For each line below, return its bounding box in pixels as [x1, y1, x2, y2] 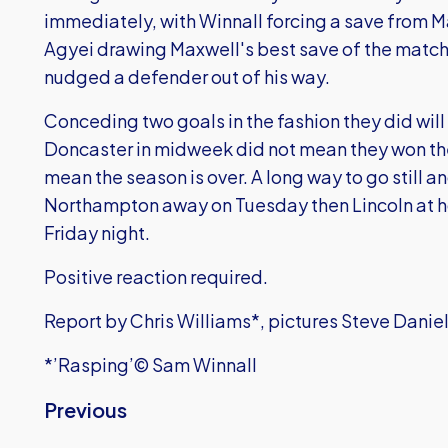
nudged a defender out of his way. [44, 64, 330, 88]
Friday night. [44, 220, 150, 244]
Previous [44, 396, 127, 422]
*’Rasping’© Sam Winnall [44, 352, 257, 376]
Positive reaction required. [44, 264, 268, 288]
